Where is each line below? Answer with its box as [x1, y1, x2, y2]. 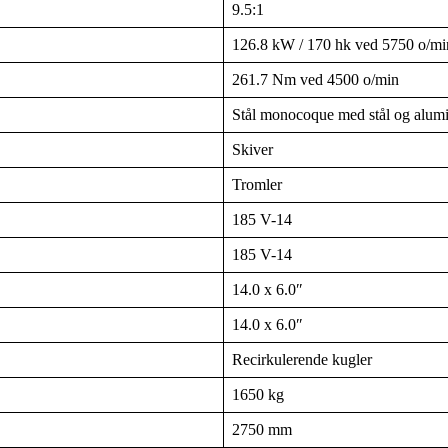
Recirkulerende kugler [232, 350, 372, 368]
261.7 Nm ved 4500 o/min [232, 70, 399, 88]
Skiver [232, 140, 273, 158]
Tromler [232, 175, 282, 193]
